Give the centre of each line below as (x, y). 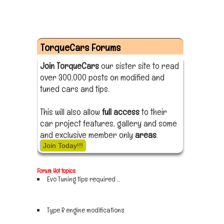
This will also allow (71, 112)
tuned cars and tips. (75, 89)
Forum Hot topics (56, 171)
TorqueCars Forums (80, 48)
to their (153, 112)
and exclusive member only (87, 135)
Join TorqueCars (69, 66)
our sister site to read (139, 66)
